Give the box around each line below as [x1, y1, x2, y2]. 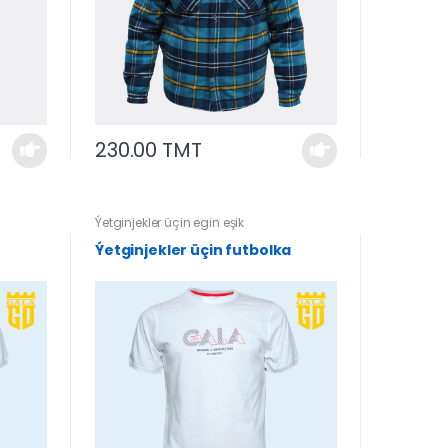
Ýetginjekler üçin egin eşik [94, 213, 245, 231]
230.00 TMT [94, 136, 202, 165]
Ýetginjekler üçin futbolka [94, 239, 292, 260]
